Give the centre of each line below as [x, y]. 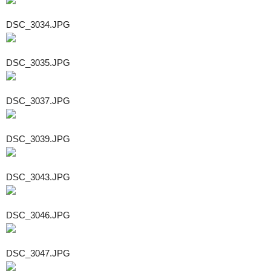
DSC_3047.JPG [38, 253]
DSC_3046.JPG [38, 215]
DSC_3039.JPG [38, 139]
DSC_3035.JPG [38, 62]
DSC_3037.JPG [38, 100]
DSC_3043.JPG [38, 177]
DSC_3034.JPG [38, 24]
